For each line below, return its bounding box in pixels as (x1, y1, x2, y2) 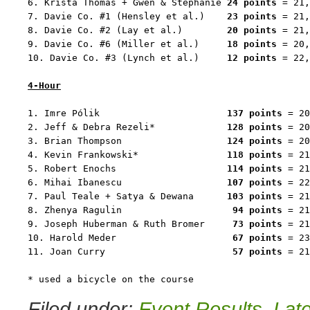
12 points (227, 53, 277, 63)
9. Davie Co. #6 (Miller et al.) (28, 39, 227, 49)
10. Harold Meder (28, 232, 232, 243)
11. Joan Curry (28, 246, 232, 257)
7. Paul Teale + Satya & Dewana (28, 191, 227, 201)
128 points (227, 122, 282, 132)
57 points (232, 246, 282, 257)
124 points (227, 136, 282, 146)
